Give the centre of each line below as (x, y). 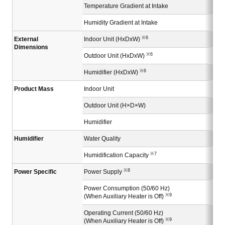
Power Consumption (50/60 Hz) (127, 189)
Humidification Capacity (117, 155)
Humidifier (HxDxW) (112, 73)
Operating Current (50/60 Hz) (124, 213)
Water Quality (102, 139)
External (26, 39)
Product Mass (34, 89)
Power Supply (104, 172)
